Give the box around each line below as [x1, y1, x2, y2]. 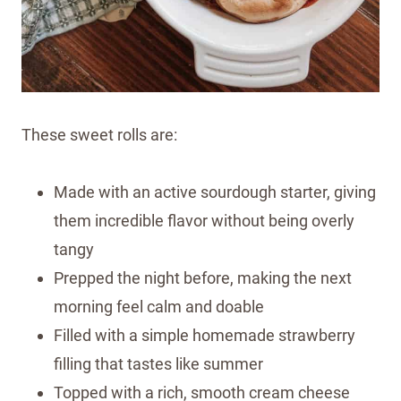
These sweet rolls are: [21, 124, 177, 144]
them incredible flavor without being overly [54, 210, 354, 230]
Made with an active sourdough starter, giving [54, 182, 376, 201]
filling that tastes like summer [54, 354, 263, 373]
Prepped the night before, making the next [54, 268, 352, 287]
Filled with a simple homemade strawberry [54, 325, 355, 345]
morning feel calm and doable [54, 296, 264, 316]
